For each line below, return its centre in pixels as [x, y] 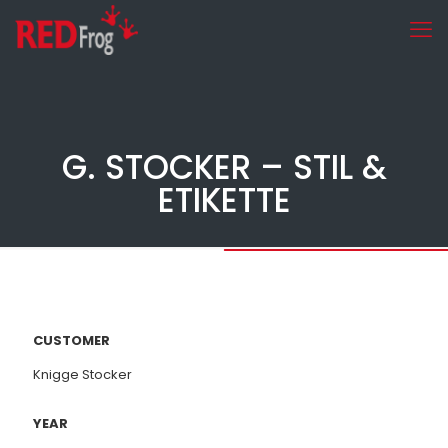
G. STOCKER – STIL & [224, 167]
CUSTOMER [71, 340]
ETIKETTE [224, 200]
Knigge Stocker [82, 374]
